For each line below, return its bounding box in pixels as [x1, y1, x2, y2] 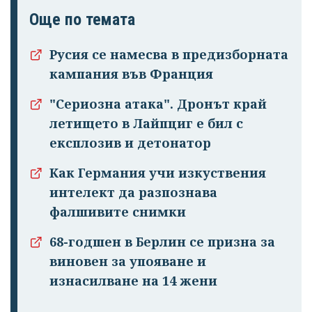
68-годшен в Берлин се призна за [49, 233, 275, 251]
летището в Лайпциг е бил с [49, 115, 243, 132]
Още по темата [29, 10, 135, 30]
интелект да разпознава [49, 184, 217, 201]
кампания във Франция [49, 65, 213, 83]
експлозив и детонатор [49, 134, 211, 152]
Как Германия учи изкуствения [49, 164, 266, 182]
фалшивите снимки [49, 203, 186, 221]
